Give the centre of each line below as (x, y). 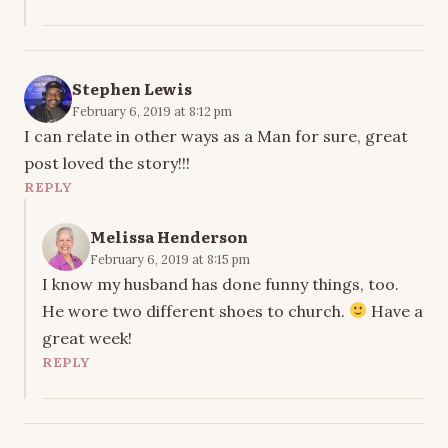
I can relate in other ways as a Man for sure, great (216, 135)
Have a (395, 310)
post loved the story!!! (107, 162)
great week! (87, 337)
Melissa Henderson (169, 236)
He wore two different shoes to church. (195, 310)
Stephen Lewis (132, 88)
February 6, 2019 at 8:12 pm (152, 110)
